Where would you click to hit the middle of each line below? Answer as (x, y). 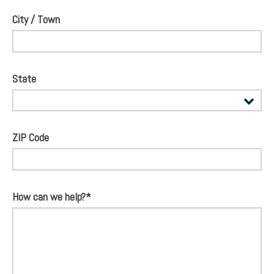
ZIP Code (31, 137)
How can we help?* (52, 197)
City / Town (36, 19)
